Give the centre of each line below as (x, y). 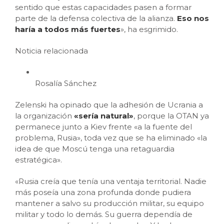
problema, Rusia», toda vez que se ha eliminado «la (111, 138)
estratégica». (38, 160)
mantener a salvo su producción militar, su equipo (109, 203)
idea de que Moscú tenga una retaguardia (95, 149)
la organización (44, 116)
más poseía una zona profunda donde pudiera (103, 192)
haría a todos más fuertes (68, 29)
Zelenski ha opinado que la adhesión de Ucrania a (109, 105)
